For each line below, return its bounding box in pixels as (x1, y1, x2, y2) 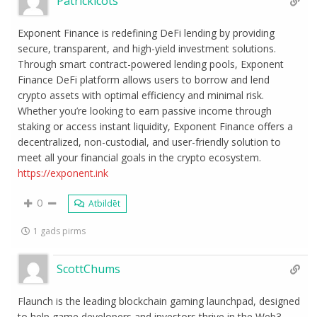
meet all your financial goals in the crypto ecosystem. (18, 151, 262, 164)
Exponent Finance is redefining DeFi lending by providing (18, 26, 275, 40)
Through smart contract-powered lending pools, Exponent (18, 57, 284, 71)
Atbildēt (86, 197, 121, 209)
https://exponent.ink (18, 166, 109, 180)
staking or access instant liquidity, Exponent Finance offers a (18, 120, 294, 133)
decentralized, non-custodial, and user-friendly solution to (18, 135, 282, 149)
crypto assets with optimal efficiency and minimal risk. (18, 88, 265, 102)
